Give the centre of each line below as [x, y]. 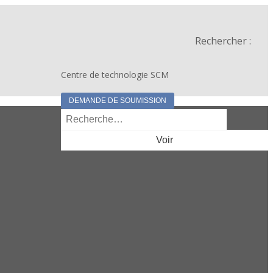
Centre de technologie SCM [115, 75]
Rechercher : [223, 41]
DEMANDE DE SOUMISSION [118, 101]
